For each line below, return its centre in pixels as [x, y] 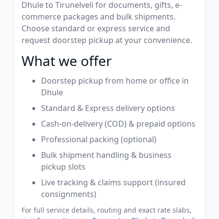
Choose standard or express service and [96, 28]
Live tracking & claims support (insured [113, 182]
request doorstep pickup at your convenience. [107, 40]
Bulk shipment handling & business [106, 155]
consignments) [69, 194]
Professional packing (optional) [99, 139]
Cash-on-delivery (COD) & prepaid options [118, 124]
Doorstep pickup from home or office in [115, 81]
